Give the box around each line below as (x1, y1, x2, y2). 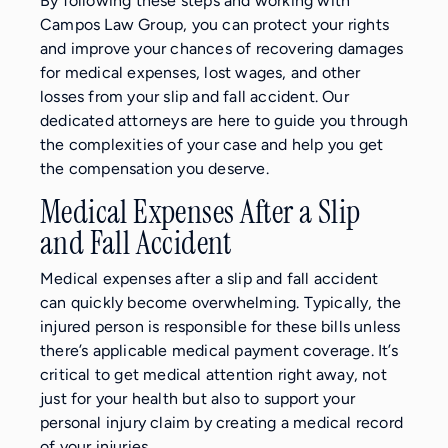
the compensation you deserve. (40, 159, 269, 179)
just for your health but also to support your (40, 389, 356, 409)
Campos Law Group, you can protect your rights (40, 15, 390, 35)
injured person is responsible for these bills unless (40, 317, 401, 337)
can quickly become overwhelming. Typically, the (40, 293, 402, 313)
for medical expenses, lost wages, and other (40, 63, 361, 83)
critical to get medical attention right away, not (40, 365, 387, 385)
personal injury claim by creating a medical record (40, 413, 404, 433)
